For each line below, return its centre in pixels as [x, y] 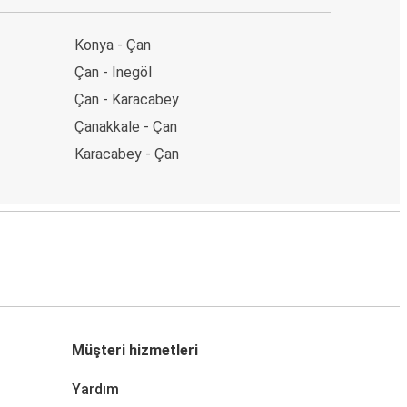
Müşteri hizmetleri [135, 350]
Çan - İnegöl [113, 72]
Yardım [95, 389]
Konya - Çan [113, 45]
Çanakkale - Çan [126, 126]
